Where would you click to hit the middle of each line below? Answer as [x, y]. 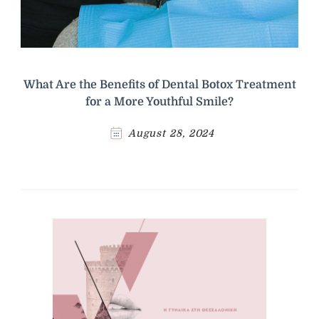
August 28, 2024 [171, 134]
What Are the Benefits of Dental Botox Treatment [159, 85]
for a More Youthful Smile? [159, 102]
